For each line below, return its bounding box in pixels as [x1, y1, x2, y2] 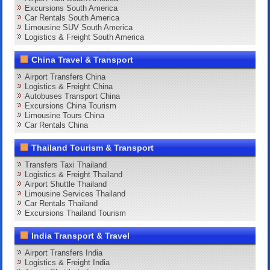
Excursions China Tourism [25, 101, 117, 110]
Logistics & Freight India [25, 257, 110, 267]
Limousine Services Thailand [25, 189, 126, 198]
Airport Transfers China [25, 72, 106, 81]
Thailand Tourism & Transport [31, 142, 154, 152]
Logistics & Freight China [25, 81, 113, 91]
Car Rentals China [25, 120, 89, 130]
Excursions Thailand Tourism [25, 208, 127, 218]
